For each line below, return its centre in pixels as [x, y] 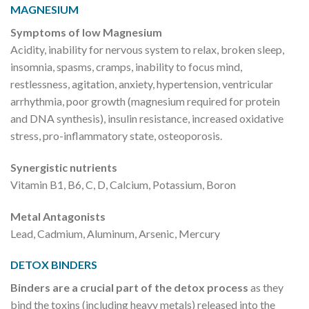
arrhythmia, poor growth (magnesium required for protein [145, 101]
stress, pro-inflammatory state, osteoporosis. [116, 135]
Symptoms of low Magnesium [86, 32]
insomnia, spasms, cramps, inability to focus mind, [126, 66]
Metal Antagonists [58, 216]
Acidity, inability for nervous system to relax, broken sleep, [147, 49]
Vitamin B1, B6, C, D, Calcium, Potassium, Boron [123, 184]
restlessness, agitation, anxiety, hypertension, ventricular [142, 83]
